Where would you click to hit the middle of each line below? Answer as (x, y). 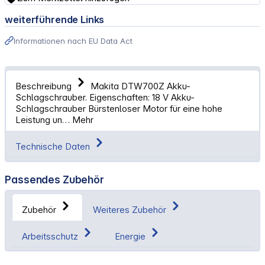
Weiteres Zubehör (130, 209)
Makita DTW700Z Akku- (141, 86)
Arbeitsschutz (51, 236)
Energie (131, 236)
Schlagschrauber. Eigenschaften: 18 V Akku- (105, 98)
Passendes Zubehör (54, 179)
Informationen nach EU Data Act (73, 41)
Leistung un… (44, 120)
